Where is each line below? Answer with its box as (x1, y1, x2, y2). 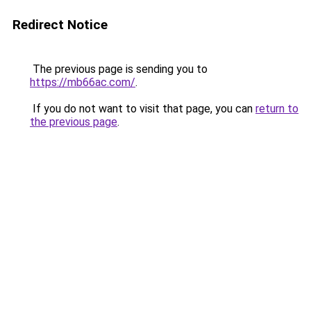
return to (255, 102, 299, 115)
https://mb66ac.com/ (30, 76, 135, 89)
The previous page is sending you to (30, 62, 208, 76)
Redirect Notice (12, 17, 108, 33)
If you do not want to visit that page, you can (30, 102, 255, 115)
